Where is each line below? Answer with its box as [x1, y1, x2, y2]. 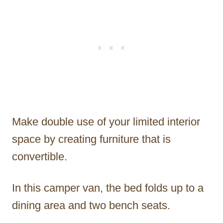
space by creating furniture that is [12, 133, 171, 146]
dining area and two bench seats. [12, 199, 170, 212]
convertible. [12, 150, 67, 163]
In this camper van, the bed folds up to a [12, 182, 204, 195]
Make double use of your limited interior [12, 115, 200, 128]
